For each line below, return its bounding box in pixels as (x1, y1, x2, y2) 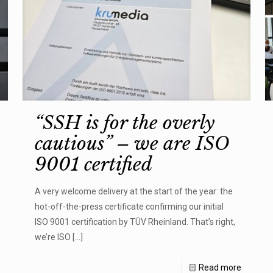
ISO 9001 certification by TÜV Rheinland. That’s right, (34, 217, 235, 227)
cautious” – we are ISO (34, 132, 230, 155)
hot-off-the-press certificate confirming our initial (34, 202, 224, 212)
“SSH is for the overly (34, 112, 214, 135)
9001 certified (34, 153, 152, 176)
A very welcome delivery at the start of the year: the (34, 186, 233, 197)
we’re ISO (34, 232, 71, 243)
